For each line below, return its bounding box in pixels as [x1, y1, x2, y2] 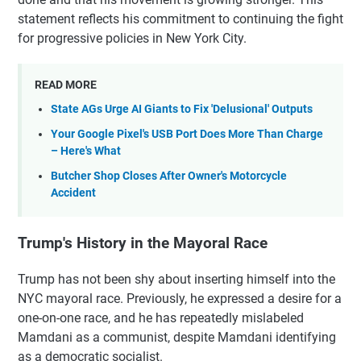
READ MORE [35, 77, 97, 91]
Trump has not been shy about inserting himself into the [18, 271, 335, 287]
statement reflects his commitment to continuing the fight [18, 10, 343, 27]
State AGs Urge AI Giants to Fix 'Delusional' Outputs [51, 102, 313, 117]
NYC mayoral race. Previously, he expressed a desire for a [18, 290, 342, 306]
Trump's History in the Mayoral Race [18, 234, 268, 252]
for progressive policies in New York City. [18, 30, 247, 46]
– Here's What [51, 143, 121, 158]
